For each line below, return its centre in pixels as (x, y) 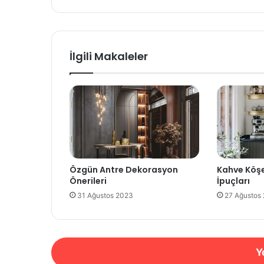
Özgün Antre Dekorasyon (124, 170)
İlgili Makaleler (109, 57)
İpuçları (233, 181)
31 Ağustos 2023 (105, 196)
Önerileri (88, 181)
